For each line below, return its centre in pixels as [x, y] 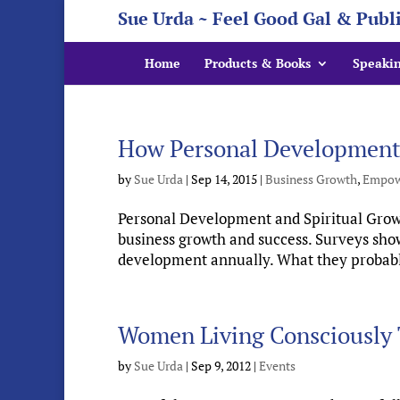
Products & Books [258, 63]
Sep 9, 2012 [221, 366]
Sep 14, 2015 [224, 179]
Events [277, 366]
